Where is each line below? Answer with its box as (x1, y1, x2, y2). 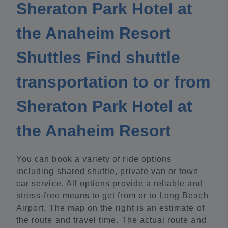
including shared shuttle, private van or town (16, 167, 199, 176)
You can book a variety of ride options (16, 155, 172, 164)
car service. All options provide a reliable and (16, 179, 203, 188)
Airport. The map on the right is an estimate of (16, 204, 205, 213)
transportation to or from (16, 73, 210, 92)
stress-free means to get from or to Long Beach (16, 191, 209, 201)
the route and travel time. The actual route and (16, 216, 207, 225)
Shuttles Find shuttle (16, 48, 180, 67)
